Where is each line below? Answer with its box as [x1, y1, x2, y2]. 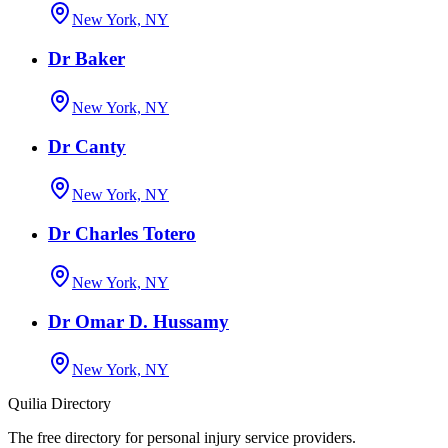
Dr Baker [48, 48, 125, 70]
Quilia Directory [8, 395, 111, 413]
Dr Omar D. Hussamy [48, 310, 229, 332]
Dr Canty [48, 135, 126, 157]
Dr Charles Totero [48, 223, 196, 245]
